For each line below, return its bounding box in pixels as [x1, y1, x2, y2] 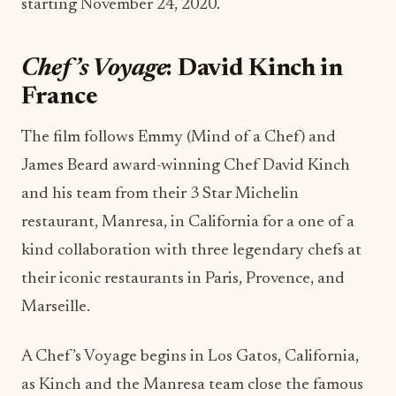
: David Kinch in [166, 57, 343, 82]
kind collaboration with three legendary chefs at [21, 242, 362, 260]
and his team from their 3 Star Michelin [21, 186, 299, 203]
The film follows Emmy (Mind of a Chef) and [21, 129, 336, 147]
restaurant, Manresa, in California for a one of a [21, 214, 354, 232]
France [21, 85, 98, 110]
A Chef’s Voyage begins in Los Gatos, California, [21, 348, 359, 366]
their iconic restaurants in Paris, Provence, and [21, 270, 345, 288]
